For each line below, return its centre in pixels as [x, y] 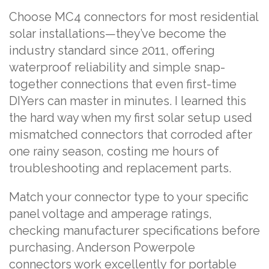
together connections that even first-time [123, 84]
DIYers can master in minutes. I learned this [128, 101]
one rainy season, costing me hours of [114, 151]
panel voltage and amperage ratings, [110, 213]
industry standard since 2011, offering [112, 50]
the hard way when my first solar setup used [131, 117]
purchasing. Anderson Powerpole [102, 247]
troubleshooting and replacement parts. [120, 168]
